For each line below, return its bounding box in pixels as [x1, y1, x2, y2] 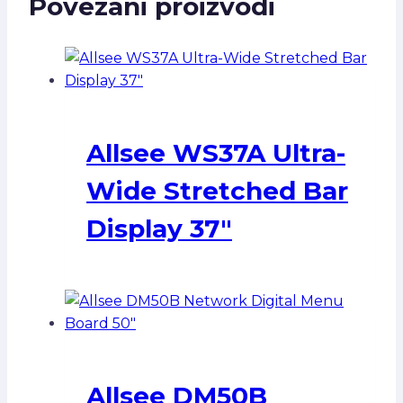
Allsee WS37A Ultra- [86, 137, 345, 168]
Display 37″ [86, 212, 232, 244]
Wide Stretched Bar [86, 175, 348, 206]
